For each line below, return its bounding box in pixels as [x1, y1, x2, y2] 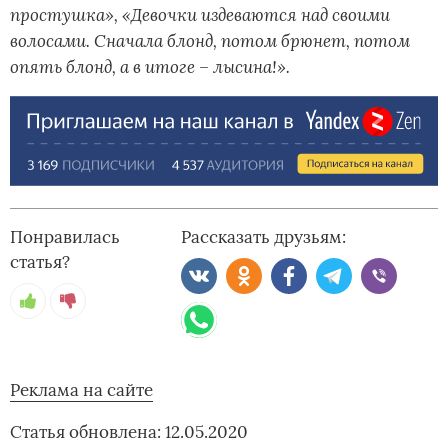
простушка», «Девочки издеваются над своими [10, 2, 390, 26]
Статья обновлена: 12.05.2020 [10, 421, 248, 444]
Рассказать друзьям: [181, 226, 347, 249]
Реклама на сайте [10, 379, 153, 402]
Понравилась [10, 226, 120, 249]
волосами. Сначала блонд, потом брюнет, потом [10, 28, 410, 52]
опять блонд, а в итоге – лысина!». [10, 54, 290, 78]
